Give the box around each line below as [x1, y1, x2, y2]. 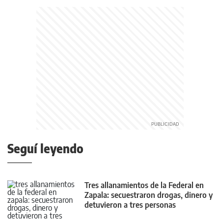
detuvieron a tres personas [84, 200, 176, 210]
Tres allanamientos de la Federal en [84, 180, 204, 190]
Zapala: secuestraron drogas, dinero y [84, 190, 213, 200]
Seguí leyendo [7, 141, 83, 156]
